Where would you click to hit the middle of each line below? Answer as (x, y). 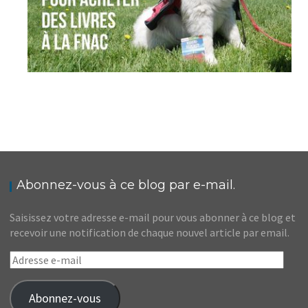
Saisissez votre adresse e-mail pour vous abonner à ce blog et (153, 217)
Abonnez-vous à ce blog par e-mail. (126, 185)
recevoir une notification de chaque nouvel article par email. (150, 232)
